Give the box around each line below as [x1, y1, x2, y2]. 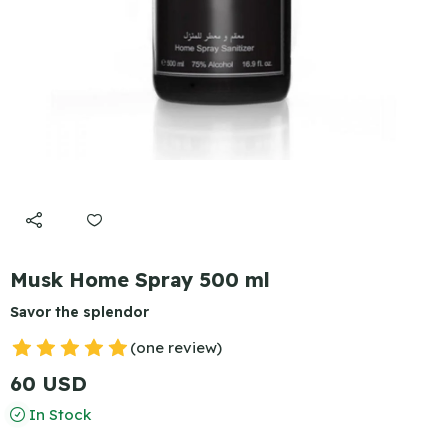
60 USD [10, 371, 87, 396]
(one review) [130, 338, 222, 357]
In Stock [25, 405, 91, 424]
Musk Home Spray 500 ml [10, 267, 270, 292]
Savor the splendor [10, 303, 149, 321]
